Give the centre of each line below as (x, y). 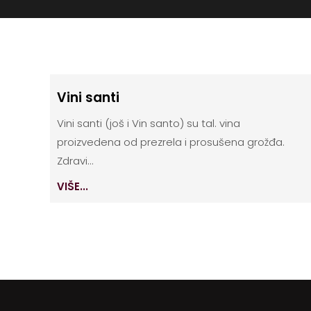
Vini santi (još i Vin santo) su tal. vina (149, 124)
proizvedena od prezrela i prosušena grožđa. (171, 142)
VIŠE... (73, 187)
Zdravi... (75, 161)
